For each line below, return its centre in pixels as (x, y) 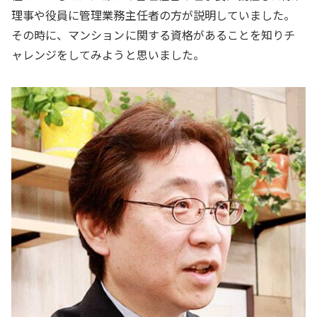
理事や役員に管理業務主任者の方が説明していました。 (154, 15)
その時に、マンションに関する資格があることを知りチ (154, 34)
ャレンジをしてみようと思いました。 (108, 54)
